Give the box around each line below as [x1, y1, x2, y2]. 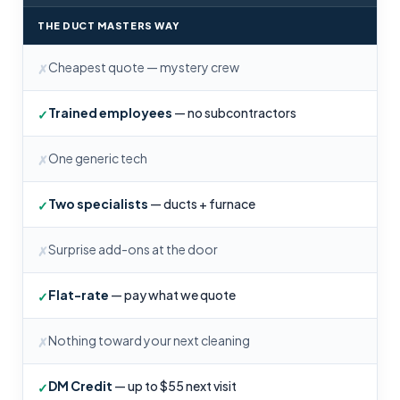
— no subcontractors [172, 104, 297, 121]
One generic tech [48, 150, 148, 167]
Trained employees [48, 104, 173, 121]
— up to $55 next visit [112, 378, 237, 395]
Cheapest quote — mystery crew [48, 59, 240, 76]
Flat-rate [48, 287, 110, 304]
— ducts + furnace [148, 196, 256, 212]
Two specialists [48, 196, 149, 212]
